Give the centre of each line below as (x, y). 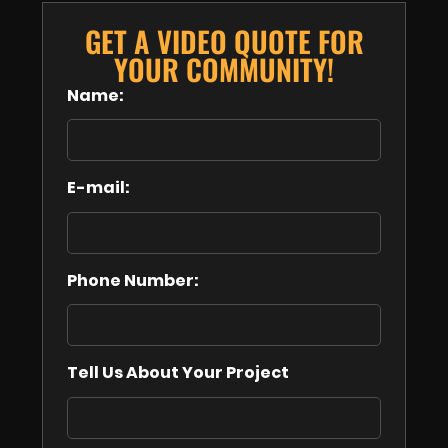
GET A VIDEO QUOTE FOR (224, 41)
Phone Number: (133, 280)
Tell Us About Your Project (178, 373)
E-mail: (98, 188)
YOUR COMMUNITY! (224, 69)
